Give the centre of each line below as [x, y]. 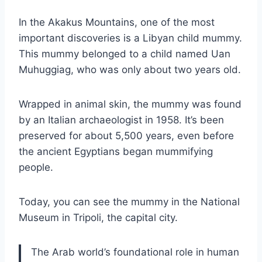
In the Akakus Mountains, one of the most [117, 22]
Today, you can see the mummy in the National [129, 201]
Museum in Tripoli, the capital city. [98, 217]
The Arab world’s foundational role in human [135, 252]
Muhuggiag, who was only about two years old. [130, 69]
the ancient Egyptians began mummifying [116, 151]
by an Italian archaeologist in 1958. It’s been [121, 120]
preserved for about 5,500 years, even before [126, 135]
